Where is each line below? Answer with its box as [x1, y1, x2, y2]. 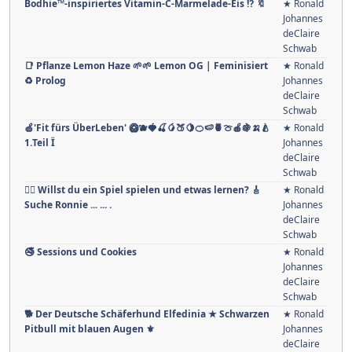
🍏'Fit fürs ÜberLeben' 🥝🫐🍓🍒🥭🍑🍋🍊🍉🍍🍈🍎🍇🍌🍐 [24, 121, 270, 135]
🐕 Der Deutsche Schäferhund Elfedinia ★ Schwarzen [24, 307, 269, 321]
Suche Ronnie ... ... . [24, 198, 112, 212]
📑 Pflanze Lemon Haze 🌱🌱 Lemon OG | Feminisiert [24, 59, 268, 73]
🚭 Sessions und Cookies [24, 245, 137, 259]
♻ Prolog [24, 74, 66, 88]
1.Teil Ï [24, 136, 55, 150]
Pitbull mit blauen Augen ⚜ [24, 322, 155, 336]
